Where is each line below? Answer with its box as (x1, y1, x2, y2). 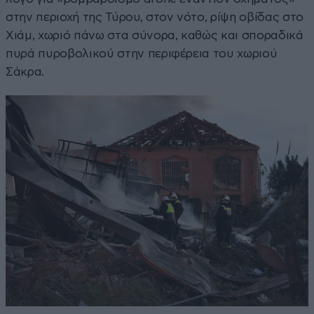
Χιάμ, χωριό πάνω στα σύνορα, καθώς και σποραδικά (6, 29, 303, 41)
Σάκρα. (6, 65, 44, 78)
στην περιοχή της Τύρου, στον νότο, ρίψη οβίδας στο (6, 11, 304, 23)
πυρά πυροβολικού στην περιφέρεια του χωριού (6, 47, 278, 60)
